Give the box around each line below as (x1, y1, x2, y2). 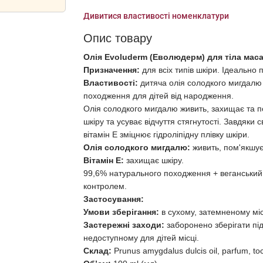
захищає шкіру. (123, 156, 184, 165)
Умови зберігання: (83, 207, 161, 217)
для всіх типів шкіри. (141, 65, 220, 75)
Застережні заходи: (83, 220, 167, 230)
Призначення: (83, 65, 142, 75)
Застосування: (83, 194, 144, 204)
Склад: (83, 246, 112, 255)
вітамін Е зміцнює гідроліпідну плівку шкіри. (83, 130, 249, 139)
